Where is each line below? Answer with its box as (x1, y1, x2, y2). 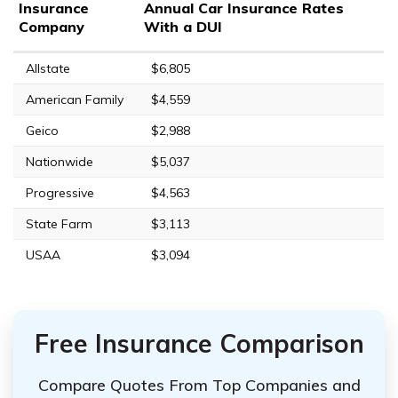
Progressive (26, 184, 94, 201)
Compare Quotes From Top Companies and (37, 374, 361, 395)
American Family (26, 91, 123, 107)
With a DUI (144, 17, 222, 36)
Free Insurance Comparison (34, 327, 364, 359)
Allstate (26, 60, 70, 76)
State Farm (26, 215, 92, 232)
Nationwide (26, 153, 93, 170)
